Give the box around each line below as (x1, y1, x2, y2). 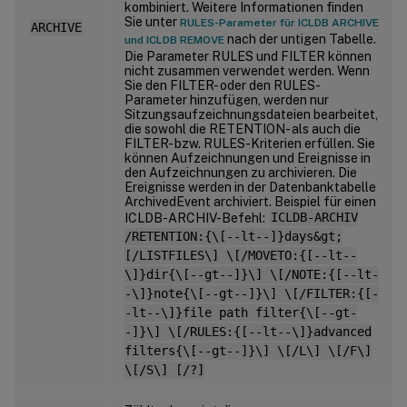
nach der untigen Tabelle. (224, 31, 376, 46)
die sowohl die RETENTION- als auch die (124, 121, 361, 136)
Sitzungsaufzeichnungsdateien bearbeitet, (124, 106, 378, 122)
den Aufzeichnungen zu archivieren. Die (124, 164, 357, 180)
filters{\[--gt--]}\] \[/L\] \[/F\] (124, 343, 372, 359)
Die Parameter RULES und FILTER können (124, 48, 372, 64)
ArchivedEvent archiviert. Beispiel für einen (124, 194, 376, 209)
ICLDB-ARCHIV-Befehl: (124, 210, 268, 225)
